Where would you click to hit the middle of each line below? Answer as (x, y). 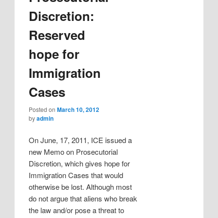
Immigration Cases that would (76, 175)
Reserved (57, 35)
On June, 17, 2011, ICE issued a (81, 140)
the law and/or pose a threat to (77, 210)
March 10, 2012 (78, 109)
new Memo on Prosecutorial (73, 152)
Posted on (43, 109)
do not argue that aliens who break (83, 199)
